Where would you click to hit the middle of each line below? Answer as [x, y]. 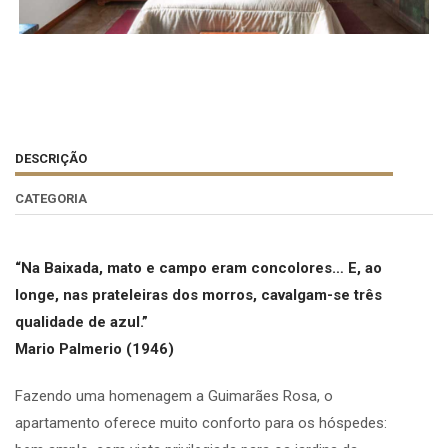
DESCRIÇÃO [51, 159]
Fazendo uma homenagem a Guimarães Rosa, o [174, 396]
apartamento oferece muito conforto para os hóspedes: [201, 423]
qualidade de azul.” [81, 322]
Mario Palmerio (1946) [94, 349]
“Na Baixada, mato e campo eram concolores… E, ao [198, 268]
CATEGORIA [51, 199]
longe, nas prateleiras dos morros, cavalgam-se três [198, 295]
